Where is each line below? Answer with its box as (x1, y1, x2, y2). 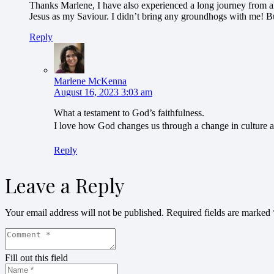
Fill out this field (5, 253, 68, 264)
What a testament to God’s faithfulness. (54, 108, 204, 119)
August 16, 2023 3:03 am (54, 87, 152, 98)
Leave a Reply (5, 172, 125, 199)
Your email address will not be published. (5, 207, 164, 218)
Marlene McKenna (54, 76, 127, 87)
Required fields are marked (166, 207, 273, 218)
